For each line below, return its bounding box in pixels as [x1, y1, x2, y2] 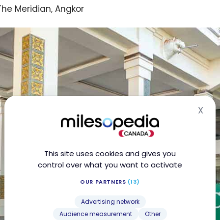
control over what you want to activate [38, 160, 182, 170]
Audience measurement [59, 210, 132, 218]
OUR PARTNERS [80, 178, 128, 186]
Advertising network [81, 197, 139, 206]
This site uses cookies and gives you [44, 148, 176, 159]
